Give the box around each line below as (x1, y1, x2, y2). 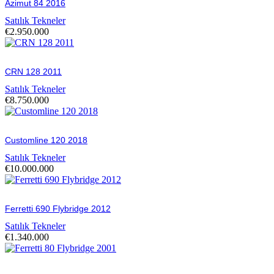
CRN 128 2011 (5, 66, 62, 76)
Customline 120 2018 (5, 135, 87, 145)
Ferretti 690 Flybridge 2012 (5, 203, 111, 213)
